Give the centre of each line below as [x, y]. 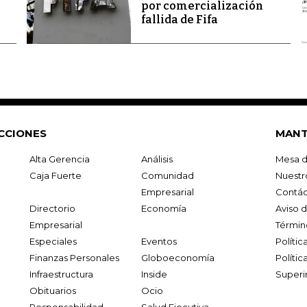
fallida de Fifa [179, 20]
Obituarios [53, 290]
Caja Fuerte [56, 175]
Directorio [53, 208]
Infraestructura [62, 274]
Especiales [53, 241]
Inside [154, 274]
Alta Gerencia [60, 159]
